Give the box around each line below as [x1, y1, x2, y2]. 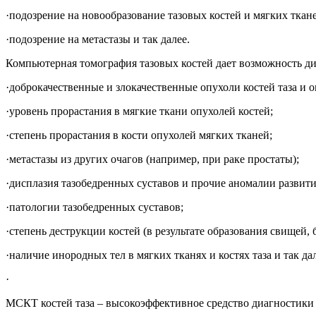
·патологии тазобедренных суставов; [6, 200, 183, 213]
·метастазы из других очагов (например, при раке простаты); [6, 152, 299, 165]
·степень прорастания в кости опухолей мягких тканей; [6, 128, 272, 141]
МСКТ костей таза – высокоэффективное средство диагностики [6, 296, 314, 309]
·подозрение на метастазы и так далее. [6, 32, 190, 45]
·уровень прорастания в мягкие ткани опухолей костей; [6, 104, 273, 117]
